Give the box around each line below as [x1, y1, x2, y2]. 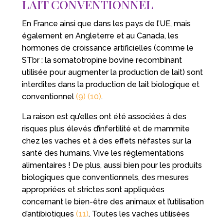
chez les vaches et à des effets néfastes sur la [21, 136, 191, 145]
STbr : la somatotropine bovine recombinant [21, 55, 182, 65]
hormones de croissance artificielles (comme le [21, 43, 194, 53]
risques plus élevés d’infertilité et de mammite [21, 124, 190, 133]
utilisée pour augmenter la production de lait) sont [21, 67, 203, 77]
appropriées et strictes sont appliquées [21, 184, 164, 194]
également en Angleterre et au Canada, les [21, 31, 179, 40]
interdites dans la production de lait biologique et [21, 79, 200, 89]
